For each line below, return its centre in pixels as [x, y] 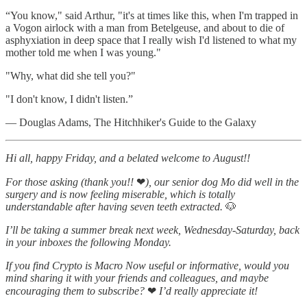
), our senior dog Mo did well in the [222, 182]
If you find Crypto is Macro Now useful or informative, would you [147, 265]
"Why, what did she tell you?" [71, 75]
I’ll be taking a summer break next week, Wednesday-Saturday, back [152, 230]
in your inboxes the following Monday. [88, 242]
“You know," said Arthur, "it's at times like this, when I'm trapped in [152, 15]
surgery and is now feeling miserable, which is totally [120, 194]
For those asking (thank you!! [71, 182]
